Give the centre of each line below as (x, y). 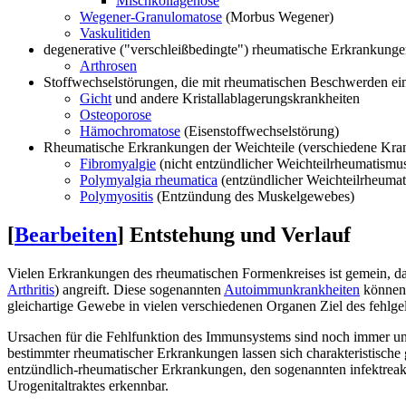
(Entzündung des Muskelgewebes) (254, 197)
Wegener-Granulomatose (151, 17)
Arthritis (31, 290)
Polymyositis (116, 197)
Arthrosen (108, 66)
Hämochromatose (130, 131)
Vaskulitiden (115, 34)
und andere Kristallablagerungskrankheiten (236, 99)
